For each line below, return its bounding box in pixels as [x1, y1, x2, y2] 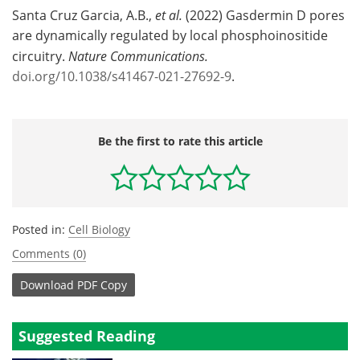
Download [20, 276, 74, 292]
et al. [155, 6, 182, 23]
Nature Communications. [68, 47, 208, 64]
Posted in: [12, 222, 68, 237]
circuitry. [12, 47, 68, 65]
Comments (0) [12, 246, 86, 261]
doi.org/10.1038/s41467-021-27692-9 [12, 67, 231, 85]
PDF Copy [77, 276, 127, 292]
